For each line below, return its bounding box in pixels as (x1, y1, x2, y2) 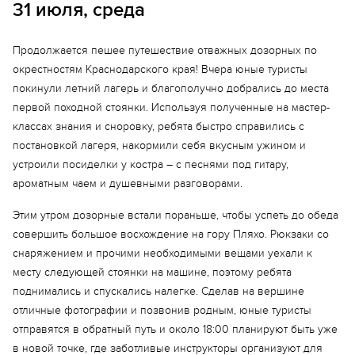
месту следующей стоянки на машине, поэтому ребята (13, 265, 292, 279)
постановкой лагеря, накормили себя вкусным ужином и (13, 139, 306, 152)
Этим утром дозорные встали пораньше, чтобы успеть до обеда (13, 208, 338, 222)
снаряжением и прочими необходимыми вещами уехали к (13, 246, 312, 260)
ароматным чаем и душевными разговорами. (13, 177, 242, 190)
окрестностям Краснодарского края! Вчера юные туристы (13, 63, 307, 76)
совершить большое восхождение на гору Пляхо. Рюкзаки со (13, 227, 329, 241)
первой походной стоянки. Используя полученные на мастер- (13, 101, 330, 114)
